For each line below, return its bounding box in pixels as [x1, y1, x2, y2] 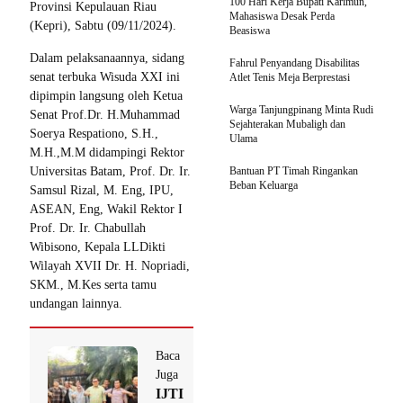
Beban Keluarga [229, 179, 298, 193]
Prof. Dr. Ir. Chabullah [30, 221, 146, 236]
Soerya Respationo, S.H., [30, 127, 158, 141]
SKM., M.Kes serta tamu [30, 278, 157, 292]
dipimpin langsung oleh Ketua [30, 89, 183, 103]
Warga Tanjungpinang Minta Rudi [229, 103, 373, 117]
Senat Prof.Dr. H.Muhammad [30, 108, 180, 122]
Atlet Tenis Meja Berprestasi [229, 71, 350, 85]
